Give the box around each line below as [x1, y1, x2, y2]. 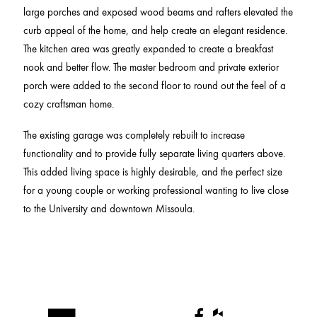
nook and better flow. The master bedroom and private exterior [23, 59, 279, 74]
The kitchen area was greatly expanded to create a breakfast [23, 41, 273, 56]
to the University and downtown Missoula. [23, 201, 195, 216]
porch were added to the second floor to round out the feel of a [23, 78, 286, 93]
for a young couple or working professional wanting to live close [23, 183, 289, 197]
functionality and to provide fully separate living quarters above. [23, 146, 285, 161]
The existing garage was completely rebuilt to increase [23, 127, 245, 142]
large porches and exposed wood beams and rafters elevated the [23, 4, 293, 19]
